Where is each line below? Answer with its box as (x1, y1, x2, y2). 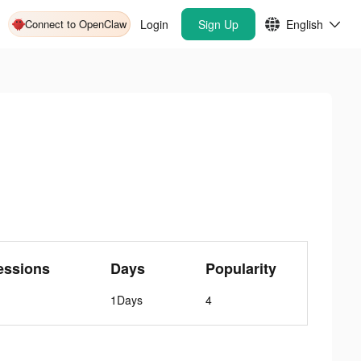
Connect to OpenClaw (25, 16, 127, 31)
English (286, 16, 323, 32)
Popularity (205, 258, 277, 279)
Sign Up (198, 16, 239, 32)
